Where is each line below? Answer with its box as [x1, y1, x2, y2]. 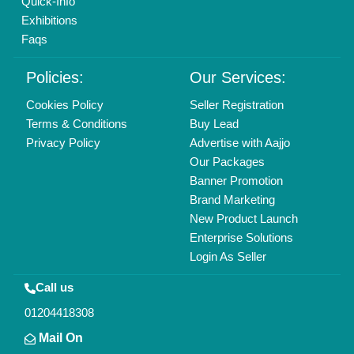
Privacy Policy [26, 136, 101, 150]
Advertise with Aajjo [190, 136, 290, 150]
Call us [36, 281, 74, 295]
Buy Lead [190, 117, 239, 131]
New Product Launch [190, 212, 298, 226]
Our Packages [190, 155, 265, 169]
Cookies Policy [26, 98, 104, 112]
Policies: [26, 69, 85, 87]
